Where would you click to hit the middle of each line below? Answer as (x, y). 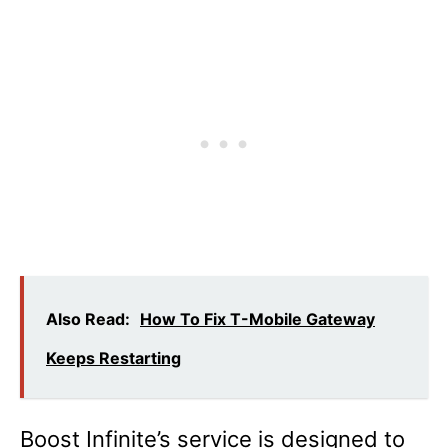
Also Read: (88, 318)
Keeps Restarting (113, 357)
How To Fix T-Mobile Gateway (257, 318)
